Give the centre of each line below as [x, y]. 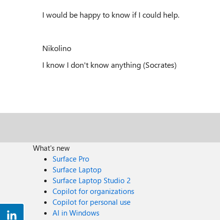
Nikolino [57, 48]
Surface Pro [71, 159]
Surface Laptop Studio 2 [92, 180]
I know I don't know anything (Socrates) [110, 65]
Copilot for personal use [92, 202]
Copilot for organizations [94, 191]
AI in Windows [76, 213]
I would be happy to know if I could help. [111, 14]
